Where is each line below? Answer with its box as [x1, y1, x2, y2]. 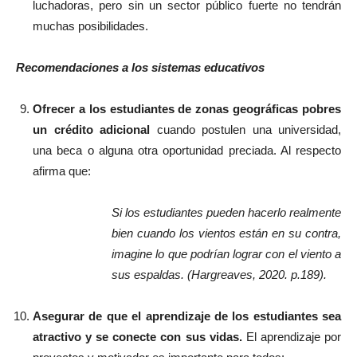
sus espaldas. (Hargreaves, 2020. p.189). [112, 268, 327, 281]
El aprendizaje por [241, 330, 342, 343]
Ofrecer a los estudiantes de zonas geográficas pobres [33, 102, 341, 116]
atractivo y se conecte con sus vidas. [33, 330, 242, 343]
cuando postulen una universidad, [156, 123, 341, 136]
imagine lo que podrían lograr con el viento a [112, 247, 341, 261]
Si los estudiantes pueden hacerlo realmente [112, 206, 341, 219]
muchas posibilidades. [33, 19, 148, 33]
